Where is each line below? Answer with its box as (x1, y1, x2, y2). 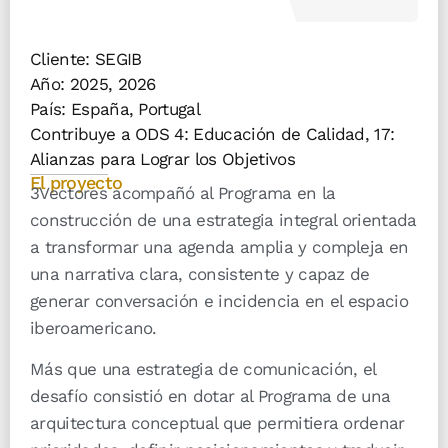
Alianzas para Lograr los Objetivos (30, 148, 295, 169)
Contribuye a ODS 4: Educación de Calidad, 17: (30, 123, 395, 144)
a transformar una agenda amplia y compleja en (30, 236, 409, 257)
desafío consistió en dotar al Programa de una (30, 386, 391, 407)
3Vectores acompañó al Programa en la (30, 182, 336, 203)
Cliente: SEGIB (30, 48, 142, 69)
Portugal (138, 98, 201, 119)
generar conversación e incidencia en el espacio (30, 290, 409, 311)
